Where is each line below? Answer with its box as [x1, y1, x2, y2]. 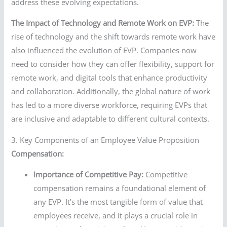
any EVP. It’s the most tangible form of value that [33, 197, 203, 207]
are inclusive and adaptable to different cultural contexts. [11, 113, 210, 124]
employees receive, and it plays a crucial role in [33, 210, 198, 221]
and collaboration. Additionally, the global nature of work [11, 86, 211, 97]
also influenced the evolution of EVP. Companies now [11, 45, 197, 56]
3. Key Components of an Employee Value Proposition [11, 134, 200, 145]
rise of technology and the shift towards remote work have [11, 31, 216, 42]
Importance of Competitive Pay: [33, 169, 144, 180]
